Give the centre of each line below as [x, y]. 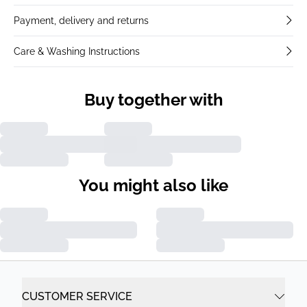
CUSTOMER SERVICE [77, 296]
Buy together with [153, 99]
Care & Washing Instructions [77, 51]
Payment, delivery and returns [81, 20]
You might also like [153, 185]
